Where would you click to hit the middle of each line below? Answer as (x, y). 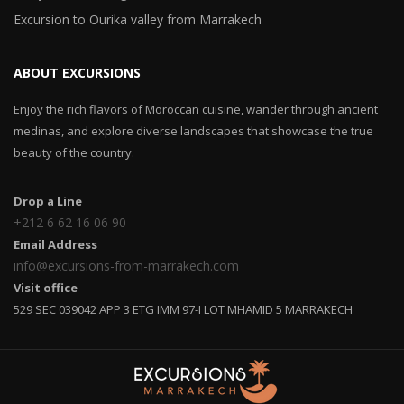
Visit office (46, 287)
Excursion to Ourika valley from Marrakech (138, 19)
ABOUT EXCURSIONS (77, 72)
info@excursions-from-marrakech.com (126, 265)
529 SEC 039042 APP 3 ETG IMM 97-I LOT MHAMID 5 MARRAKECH (183, 309)
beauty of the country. (74, 152)
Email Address (55, 244)
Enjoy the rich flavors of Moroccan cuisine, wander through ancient (196, 109)
